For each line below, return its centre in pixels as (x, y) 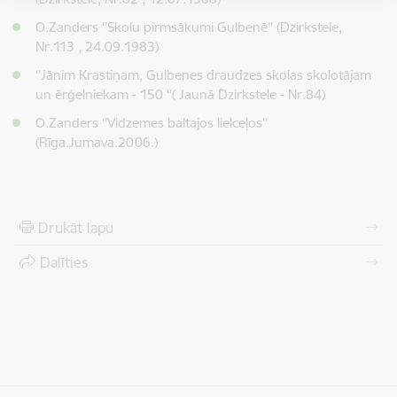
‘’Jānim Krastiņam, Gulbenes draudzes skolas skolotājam (203, 75)
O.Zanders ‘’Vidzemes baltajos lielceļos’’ (152, 123)
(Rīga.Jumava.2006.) (97, 142)
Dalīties (64, 262)
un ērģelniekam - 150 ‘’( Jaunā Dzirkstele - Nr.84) (180, 94)
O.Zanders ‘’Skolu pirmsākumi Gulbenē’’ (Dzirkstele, (189, 27)
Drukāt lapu (76, 228)
